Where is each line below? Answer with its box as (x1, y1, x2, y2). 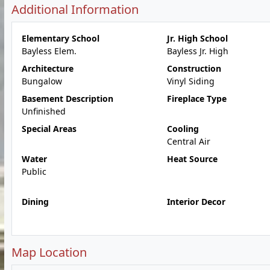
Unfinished (22, 105, 66, 117)
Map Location (11, 244, 87, 260)
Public (22, 166, 46, 177)
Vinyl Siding (166, 75, 215, 87)
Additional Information (11, 1, 139, 17)
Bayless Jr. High (166, 45, 228, 57)
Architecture (22, 63, 74, 74)
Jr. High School (166, 33, 228, 44)
